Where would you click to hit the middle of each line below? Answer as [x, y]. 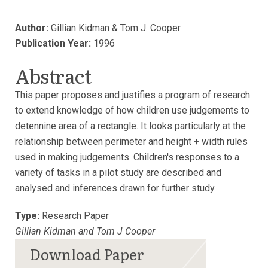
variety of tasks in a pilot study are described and [118, 173]
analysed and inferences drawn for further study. [115, 188]
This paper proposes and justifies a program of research [133, 95]
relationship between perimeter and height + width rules [131, 141]
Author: [32, 28]
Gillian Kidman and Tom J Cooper [85, 231]
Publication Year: [53, 43]
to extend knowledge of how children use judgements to [132, 110]
